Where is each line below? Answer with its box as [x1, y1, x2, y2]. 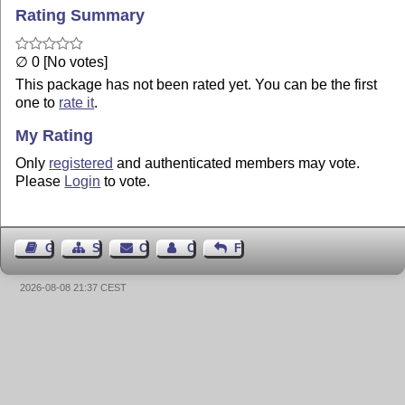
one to [15, 94, 60, 110]
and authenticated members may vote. [113, 155, 361, 172]
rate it [59, 94, 95, 110]
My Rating [15, 126, 94, 145]
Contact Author [186, 241, 271, 256]
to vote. [100, 174, 151, 190]
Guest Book [44, 241, 110, 256]
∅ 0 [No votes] [15, 54, 108, 71]
